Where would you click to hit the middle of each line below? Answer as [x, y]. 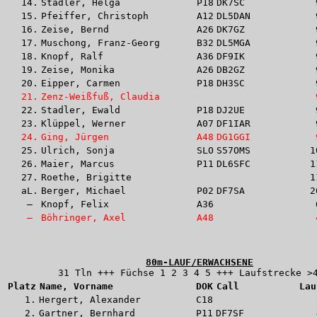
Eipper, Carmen [81, 83]
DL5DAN [234, 16]
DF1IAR [234, 123]
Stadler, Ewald [81, 110]
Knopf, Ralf [72, 56]
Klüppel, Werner [83, 123]
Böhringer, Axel [83, 217]
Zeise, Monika [78, 69]
